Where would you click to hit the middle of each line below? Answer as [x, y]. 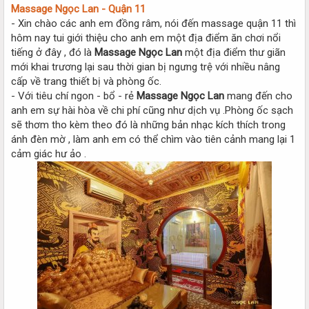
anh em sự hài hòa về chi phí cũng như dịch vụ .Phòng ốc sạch [152, 110]
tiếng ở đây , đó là [53, 52]
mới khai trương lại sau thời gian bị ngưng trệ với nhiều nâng [146, 67]
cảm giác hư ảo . [49, 153]
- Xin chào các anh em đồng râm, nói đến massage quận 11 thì [153, 23]
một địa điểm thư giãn [235, 52]
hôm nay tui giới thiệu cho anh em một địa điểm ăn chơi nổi [146, 38]
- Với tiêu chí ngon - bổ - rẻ [74, 96]
